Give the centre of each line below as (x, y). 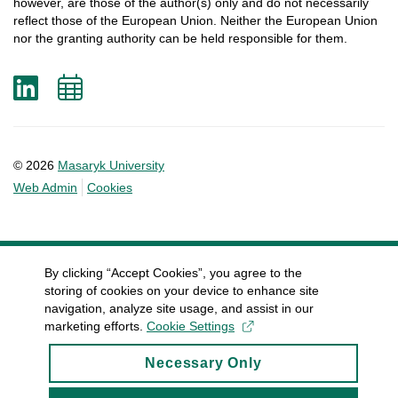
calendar (162, 143)
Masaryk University (111, 166)
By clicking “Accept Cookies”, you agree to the (173, 273)
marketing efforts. (96, 326)
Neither (241, 20)
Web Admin (45, 188)
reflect (31, 20)
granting (80, 38)
